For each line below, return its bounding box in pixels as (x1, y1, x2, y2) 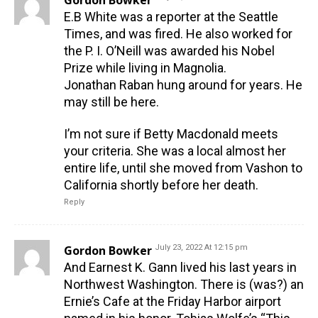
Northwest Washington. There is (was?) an (64, 277, 304, 292)
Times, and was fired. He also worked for (64, 26, 292, 42)
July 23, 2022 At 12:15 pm (155, 243, 248, 253)
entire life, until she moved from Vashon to (64, 160, 302, 176)
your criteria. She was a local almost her (64, 143, 286, 159)
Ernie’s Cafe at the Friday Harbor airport (64, 294, 281, 309)
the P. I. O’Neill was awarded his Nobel (64, 43, 275, 59)
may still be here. (64, 94, 159, 110)
